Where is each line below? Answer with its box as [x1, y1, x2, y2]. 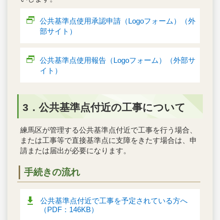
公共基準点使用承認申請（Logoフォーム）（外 [40, 17, 195, 26]
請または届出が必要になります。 [20, 146, 131, 155]
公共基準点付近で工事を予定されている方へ [40, 196, 188, 205]
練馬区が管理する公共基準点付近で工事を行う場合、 [20, 126, 197, 135]
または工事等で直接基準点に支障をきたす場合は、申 [20, 136, 197, 145]
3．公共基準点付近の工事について [23, 102, 186, 113]
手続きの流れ [24, 166, 80, 177]
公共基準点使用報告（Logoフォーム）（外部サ [40, 56, 195, 65]
